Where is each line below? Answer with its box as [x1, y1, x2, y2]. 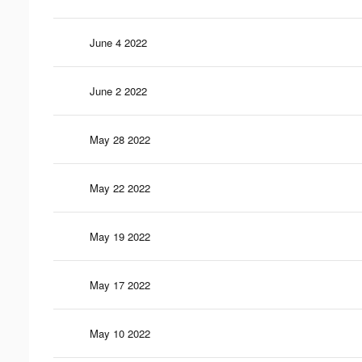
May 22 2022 [90, 179, 150, 196]
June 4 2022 [90, 34, 147, 50]
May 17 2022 [90, 276, 150, 293]
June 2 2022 [90, 82, 147, 99]
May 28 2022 [90, 131, 150, 147]
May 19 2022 [90, 228, 150, 244]
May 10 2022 [90, 325, 150, 341]
